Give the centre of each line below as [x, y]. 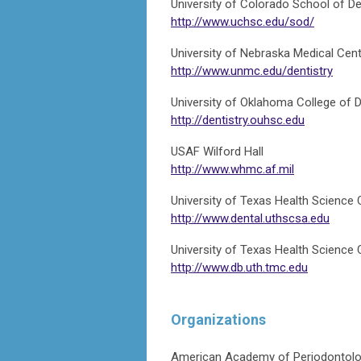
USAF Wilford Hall [217, 151]
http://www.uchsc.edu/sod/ [243, 21]
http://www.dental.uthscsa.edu [250, 218]
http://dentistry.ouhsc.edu [238, 120]
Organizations [218, 319]
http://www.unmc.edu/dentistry [252, 71]
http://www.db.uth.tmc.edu [239, 267]
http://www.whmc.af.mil [232, 169]
